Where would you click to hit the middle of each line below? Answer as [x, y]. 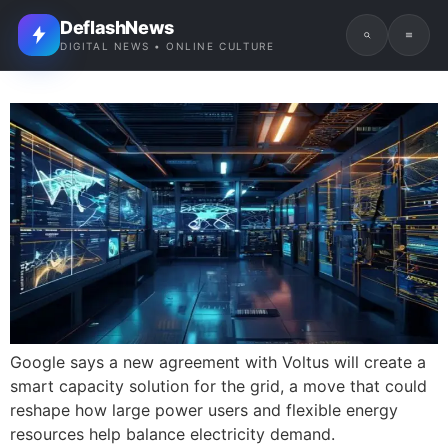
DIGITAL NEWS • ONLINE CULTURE [167, 46]
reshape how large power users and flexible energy [204, 409]
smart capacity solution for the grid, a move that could [218, 385]
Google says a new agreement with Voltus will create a [218, 361]
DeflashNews [117, 27]
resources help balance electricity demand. [172, 433]
